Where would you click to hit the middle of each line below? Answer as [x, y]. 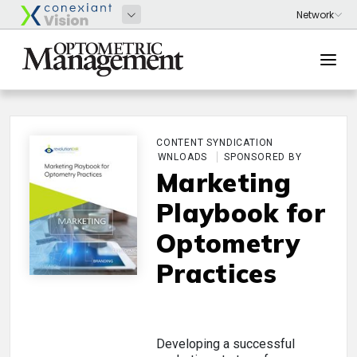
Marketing [224, 182]
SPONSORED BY [263, 157]
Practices [216, 273]
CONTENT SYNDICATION [215, 143]
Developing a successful [226, 344]
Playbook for [241, 213]
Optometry [228, 243]
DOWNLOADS [175, 157]
